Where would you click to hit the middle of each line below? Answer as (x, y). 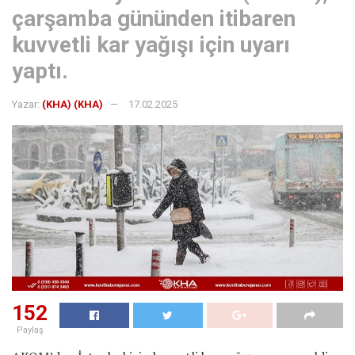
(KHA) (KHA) (73, 104)
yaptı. (40, 71)
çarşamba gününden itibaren (154, 18)
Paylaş (30, 330)
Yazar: (26, 104)
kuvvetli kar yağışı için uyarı (151, 44)
